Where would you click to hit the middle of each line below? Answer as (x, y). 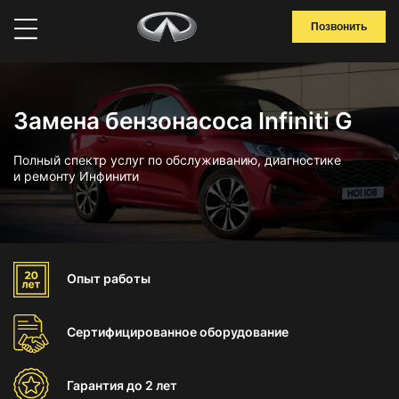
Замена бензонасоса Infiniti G (183, 121)
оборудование (244, 332)
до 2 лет (152, 385)
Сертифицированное (133, 332)
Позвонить (339, 27)
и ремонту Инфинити (76, 176)
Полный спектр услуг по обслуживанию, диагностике (177, 160)
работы (127, 278)
